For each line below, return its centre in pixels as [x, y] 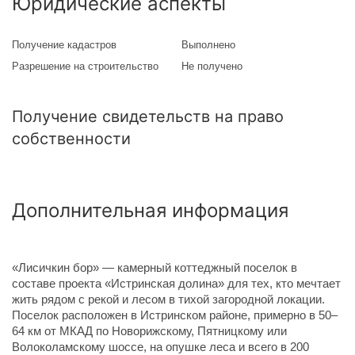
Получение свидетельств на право [148, 117]
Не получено [212, 67]
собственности [71, 139]
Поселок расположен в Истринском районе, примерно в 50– [175, 315]
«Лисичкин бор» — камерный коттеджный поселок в [155, 268]
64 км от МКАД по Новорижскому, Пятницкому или [149, 331]
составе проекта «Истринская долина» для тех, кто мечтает [176, 284]
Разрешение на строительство [85, 67]
